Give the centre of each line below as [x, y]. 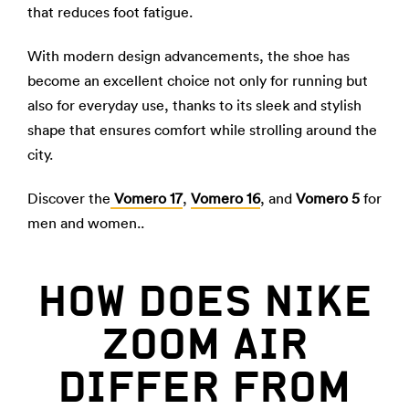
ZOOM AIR [204, 344]
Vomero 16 [225, 198]
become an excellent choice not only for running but [198, 80]
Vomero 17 [148, 198]
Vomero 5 [328, 198]
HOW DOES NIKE [204, 301]
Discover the [69, 198]
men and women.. [86, 223]
